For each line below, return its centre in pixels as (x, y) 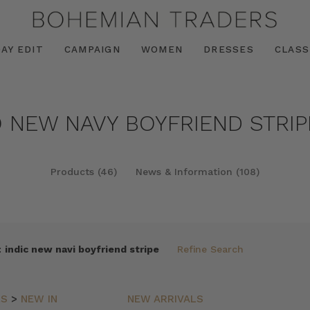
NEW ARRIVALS (165, 299)
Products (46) (84, 172)
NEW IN (39, 299)
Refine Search (211, 249)
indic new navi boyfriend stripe (82, 249)
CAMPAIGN (92, 49)
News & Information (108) (197, 172)
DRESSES (229, 49)
